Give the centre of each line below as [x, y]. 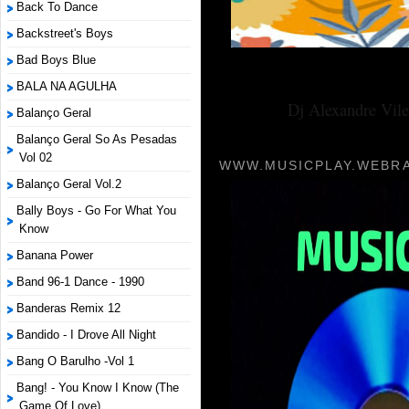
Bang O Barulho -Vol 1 [75, 361]
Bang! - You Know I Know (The [98, 388]
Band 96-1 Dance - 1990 [80, 282]
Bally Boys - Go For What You [96, 210]
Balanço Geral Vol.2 [69, 184]
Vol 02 [36, 157]
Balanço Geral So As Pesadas [97, 139]
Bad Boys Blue [56, 60]
